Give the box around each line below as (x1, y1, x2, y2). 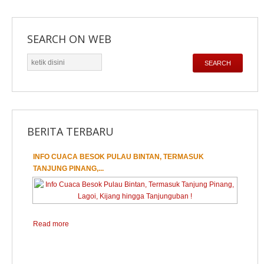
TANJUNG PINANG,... (33, 164, 104, 173)
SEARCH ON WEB (27, 32, 111, 46)
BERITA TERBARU (27, 124, 114, 138)
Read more (33, 220, 69, 228)
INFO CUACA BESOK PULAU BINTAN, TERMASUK (33, 153, 204, 161)
